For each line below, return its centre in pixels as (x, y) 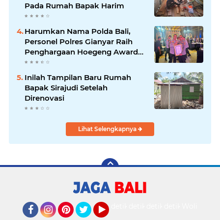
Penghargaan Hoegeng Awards (83, 52)
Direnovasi (44, 98)
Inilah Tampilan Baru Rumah (78, 77)
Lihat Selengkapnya (108, 129)
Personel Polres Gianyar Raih (79, 41)
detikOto (126, 206)
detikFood (164, 206)
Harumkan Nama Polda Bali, (78, 31)
